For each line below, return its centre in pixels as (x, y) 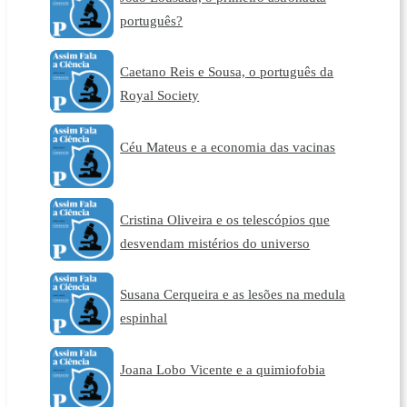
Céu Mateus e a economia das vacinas (228, 146)
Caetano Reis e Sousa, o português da (227, 72)
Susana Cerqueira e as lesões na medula (233, 294)
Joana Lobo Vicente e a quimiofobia (223, 369)
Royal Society (160, 95)
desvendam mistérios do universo (215, 243)
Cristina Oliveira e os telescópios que (225, 219)
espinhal (144, 318)
